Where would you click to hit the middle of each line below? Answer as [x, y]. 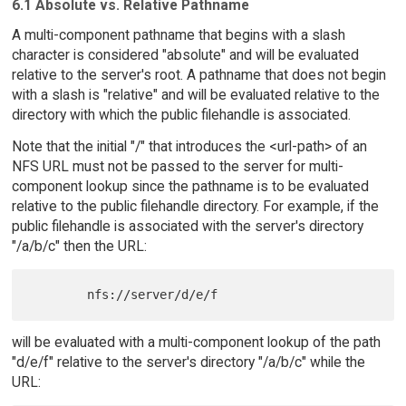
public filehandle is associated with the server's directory [187, 226]
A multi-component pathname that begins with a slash [178, 35]
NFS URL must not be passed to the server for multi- [177, 166]
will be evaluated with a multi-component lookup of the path [196, 342]
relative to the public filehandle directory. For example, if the [195, 206]
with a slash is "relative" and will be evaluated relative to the [195, 95]
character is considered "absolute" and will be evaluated [185, 55]
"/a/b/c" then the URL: [79, 246]
